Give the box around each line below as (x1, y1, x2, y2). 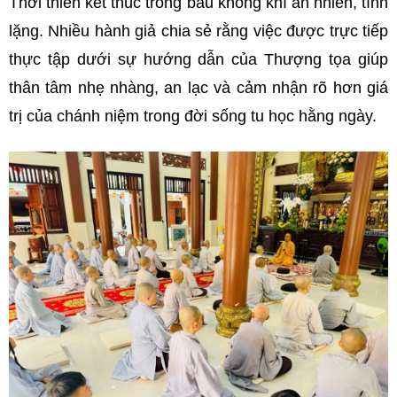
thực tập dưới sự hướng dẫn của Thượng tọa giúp (9, 51, 388, 69)
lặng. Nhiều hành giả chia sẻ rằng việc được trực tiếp (9, 22, 388, 41)
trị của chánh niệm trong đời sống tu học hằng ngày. (9, 107, 377, 126)
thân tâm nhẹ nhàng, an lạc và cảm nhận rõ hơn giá (9, 79, 388, 97)
